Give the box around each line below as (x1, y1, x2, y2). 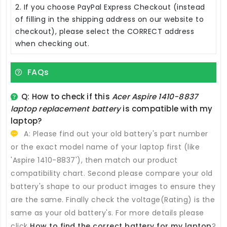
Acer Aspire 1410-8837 (112, 91, 198, 102)
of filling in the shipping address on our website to (15, 14, 204, 24)
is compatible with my (121, 103, 213, 114)
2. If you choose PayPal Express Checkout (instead (15, 2, 205, 12)
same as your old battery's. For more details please (11, 207, 204, 218)
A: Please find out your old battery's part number (21, 128, 208, 139)
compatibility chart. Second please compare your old (11, 168, 213, 178)
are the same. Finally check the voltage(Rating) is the (11, 194, 215, 205)
